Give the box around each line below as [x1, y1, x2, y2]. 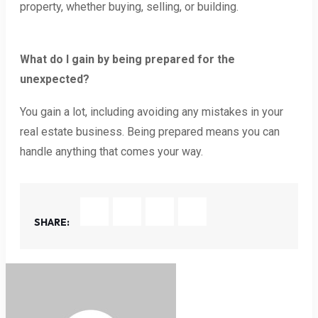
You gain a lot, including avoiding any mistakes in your [20, 104, 283, 119]
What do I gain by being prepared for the [20, 52, 235, 66]
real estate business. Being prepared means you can [20, 124, 280, 138]
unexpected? [20, 72, 89, 86]
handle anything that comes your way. [20, 144, 203, 158]
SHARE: [34, 215, 70, 229]
